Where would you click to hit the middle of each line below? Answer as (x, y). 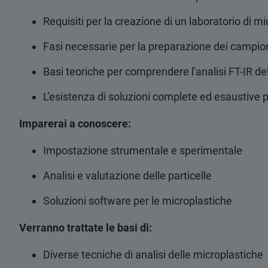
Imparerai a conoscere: (75, 124)
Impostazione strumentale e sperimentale (143, 150)
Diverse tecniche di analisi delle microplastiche (153, 255)
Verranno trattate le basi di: (86, 228)
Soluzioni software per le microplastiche (138, 201)
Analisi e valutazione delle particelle (127, 176)
